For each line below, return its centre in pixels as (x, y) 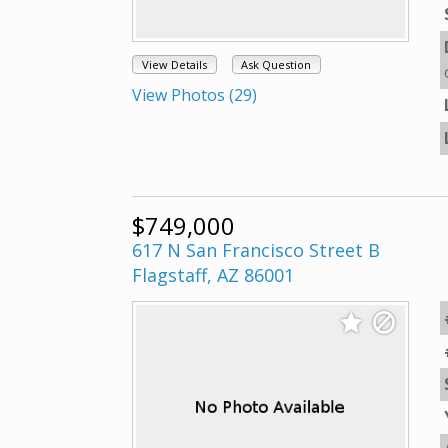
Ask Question (276, 65)
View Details (174, 65)
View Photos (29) (194, 95)
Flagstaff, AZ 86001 (213, 275)
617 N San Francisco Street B (256, 250)
